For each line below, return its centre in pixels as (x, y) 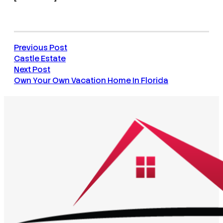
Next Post (32, 70)
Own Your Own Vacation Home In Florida (91, 81)
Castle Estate (40, 59)
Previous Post (41, 48)
